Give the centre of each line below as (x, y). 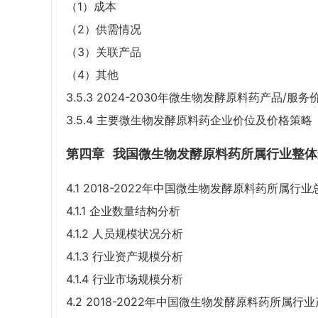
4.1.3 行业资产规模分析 (125, 257)
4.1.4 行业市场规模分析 (125, 279)
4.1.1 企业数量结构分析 (123, 211)
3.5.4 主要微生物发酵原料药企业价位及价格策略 (189, 120)
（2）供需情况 (104, 29)
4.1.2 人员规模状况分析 (125, 234)
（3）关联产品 (104, 52)
